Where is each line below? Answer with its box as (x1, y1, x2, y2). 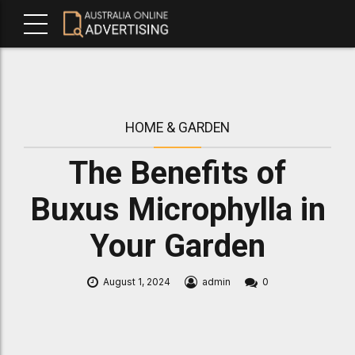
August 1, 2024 (102, 275, 170, 288)
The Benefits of (69, 154, 286, 192)
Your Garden (90, 227, 265, 265)
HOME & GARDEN (125, 120, 230, 136)
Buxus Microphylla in (29, 190, 326, 228)
